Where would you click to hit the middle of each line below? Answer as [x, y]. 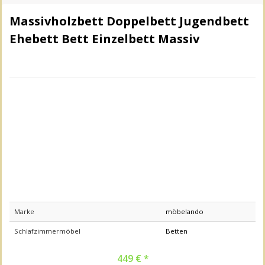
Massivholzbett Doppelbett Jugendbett [129, 20]
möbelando [185, 211]
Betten [177, 231]
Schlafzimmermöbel [47, 231]
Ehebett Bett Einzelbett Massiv [104, 38]
